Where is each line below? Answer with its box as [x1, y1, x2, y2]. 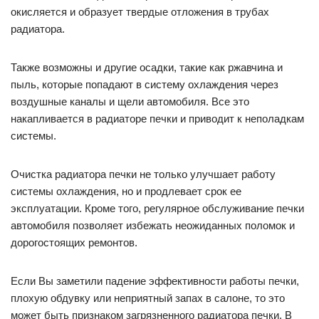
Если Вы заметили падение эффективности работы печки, [11, 275, 299, 288]
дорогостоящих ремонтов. [11, 236, 137, 249]
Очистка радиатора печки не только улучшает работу [11, 168, 276, 181]
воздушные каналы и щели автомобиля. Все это [11, 95, 249, 108]
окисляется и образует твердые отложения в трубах [11, 6, 269, 19]
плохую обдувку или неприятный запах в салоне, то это [11, 292, 285, 305]
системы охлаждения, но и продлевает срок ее [11, 185, 241, 198]
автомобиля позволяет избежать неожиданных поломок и [11, 219, 295, 232]
